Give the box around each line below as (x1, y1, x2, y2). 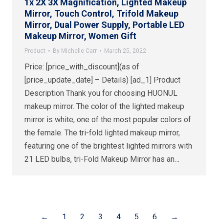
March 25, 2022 (104, 47, 146, 54)
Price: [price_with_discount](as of (24, 62, 139, 71)
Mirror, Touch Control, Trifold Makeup (24, 8, 178, 19)
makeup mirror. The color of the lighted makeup (24, 101, 184, 111)
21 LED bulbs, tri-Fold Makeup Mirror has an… (24, 154, 179, 164)
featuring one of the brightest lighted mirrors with (24, 141, 192, 151)
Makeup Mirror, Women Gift (24, 30, 136, 41)
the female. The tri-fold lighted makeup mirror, (24, 128, 180, 137)
